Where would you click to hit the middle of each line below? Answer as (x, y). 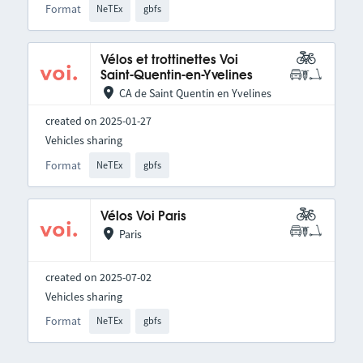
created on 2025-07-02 (98, 277)
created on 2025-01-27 (98, 121)
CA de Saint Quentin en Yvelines (195, 94)
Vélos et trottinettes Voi (169, 61)
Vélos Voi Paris (143, 216)
